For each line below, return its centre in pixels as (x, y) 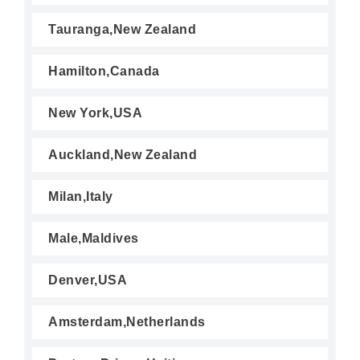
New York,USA (95, 113)
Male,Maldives (94, 238)
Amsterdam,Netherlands (127, 322)
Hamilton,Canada (104, 71)
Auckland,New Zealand (123, 155)
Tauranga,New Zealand (122, 29)
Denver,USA (88, 280)
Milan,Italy (81, 196)
